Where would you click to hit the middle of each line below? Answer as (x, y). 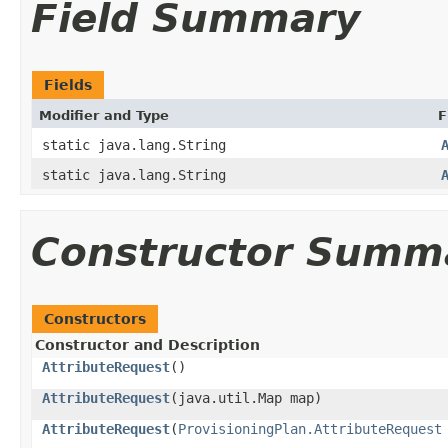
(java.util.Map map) (246, 397)
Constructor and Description (147, 344)
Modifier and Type (104, 115)
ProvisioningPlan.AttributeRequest (310, 428)
